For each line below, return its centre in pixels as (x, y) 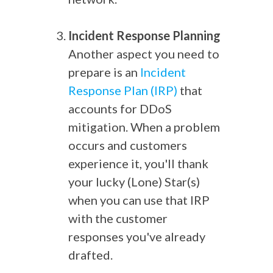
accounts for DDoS (120, 108)
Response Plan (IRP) (123, 90)
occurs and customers (128, 145)
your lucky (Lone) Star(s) (134, 182)
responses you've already (137, 236)
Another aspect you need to (144, 54)
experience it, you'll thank (138, 163)
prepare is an (104, 72)
